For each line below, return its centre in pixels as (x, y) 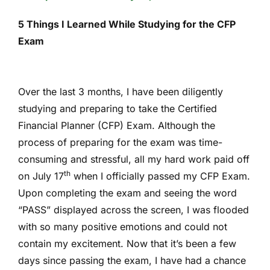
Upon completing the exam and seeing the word (127, 193)
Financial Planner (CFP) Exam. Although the (117, 126)
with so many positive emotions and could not (123, 227)
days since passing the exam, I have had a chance (132, 261)
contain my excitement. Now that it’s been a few (127, 244)
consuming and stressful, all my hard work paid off (134, 159)
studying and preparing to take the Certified (118, 109)
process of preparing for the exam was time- (120, 143)
